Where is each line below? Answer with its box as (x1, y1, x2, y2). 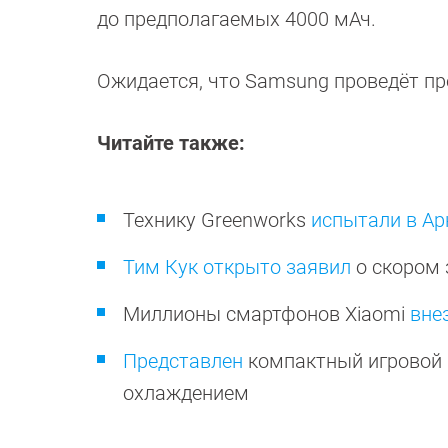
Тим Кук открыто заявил (123, 255, 351, 279)
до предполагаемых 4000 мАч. (97, 7, 376, 31)
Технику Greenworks (123, 208, 311, 232)
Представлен (123, 349, 243, 373)
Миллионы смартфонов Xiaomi (123, 302, 410, 326)
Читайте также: (97, 131, 250, 155)
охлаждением (123, 381, 254, 405)
